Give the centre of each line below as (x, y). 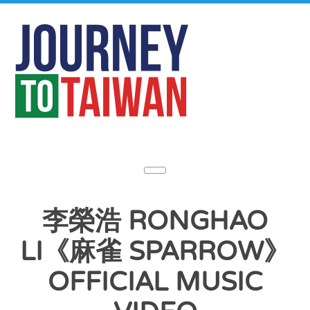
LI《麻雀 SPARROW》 (155, 252)
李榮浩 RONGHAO (155, 221)
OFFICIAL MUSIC (155, 282)
